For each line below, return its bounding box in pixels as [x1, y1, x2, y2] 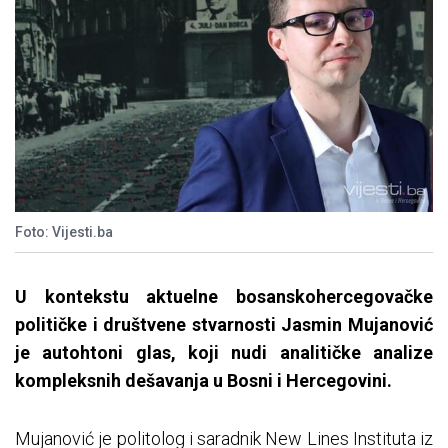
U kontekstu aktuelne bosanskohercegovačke [15, 285, 433, 307]
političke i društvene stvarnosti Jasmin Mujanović [15, 313, 433, 335]
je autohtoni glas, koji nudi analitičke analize [15, 341, 433, 363]
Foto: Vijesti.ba [15, 223, 113, 240]
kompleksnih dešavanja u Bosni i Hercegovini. [15, 369, 392, 391]
